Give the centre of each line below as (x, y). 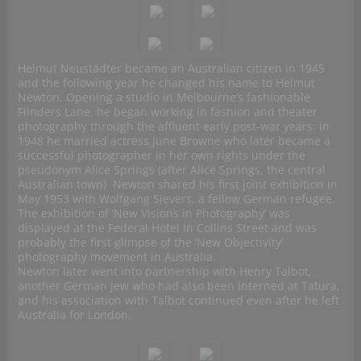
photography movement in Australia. (116, 257)
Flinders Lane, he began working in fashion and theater (167, 112)
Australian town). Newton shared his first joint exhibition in (177, 185)
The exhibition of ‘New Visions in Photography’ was (154, 214)
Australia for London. (74, 315)
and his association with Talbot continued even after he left (178, 301)
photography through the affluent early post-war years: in (173, 127)
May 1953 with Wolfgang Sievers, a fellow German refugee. (176, 199)
